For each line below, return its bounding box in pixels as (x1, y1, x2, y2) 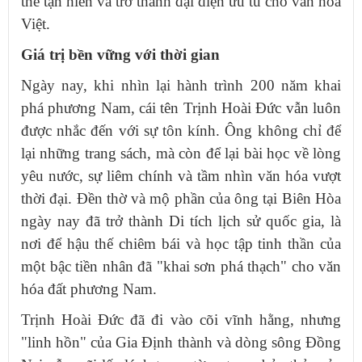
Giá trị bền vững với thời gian (21, 46, 220, 64)
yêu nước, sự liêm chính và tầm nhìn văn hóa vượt (21, 167, 341, 185)
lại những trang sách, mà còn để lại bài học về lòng (21, 145, 341, 162)
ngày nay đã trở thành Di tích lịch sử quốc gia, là (21, 213, 341, 230)
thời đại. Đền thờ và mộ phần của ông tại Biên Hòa (21, 190, 341, 208)
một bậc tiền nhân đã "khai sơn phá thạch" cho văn (21, 258, 341, 276)
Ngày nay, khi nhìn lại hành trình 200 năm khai (21, 77, 341, 95)
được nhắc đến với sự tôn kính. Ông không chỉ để (21, 122, 341, 140)
